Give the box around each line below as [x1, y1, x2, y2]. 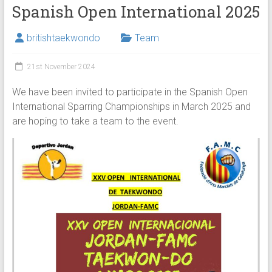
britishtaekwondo [26, 32, 100, 44]
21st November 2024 [27, 62, 95, 71]
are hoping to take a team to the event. [12, 115, 178, 127]
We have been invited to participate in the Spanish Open [12, 86, 248, 98]
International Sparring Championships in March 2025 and [12, 100, 251, 112]
